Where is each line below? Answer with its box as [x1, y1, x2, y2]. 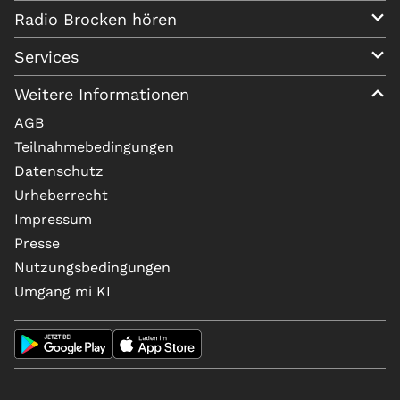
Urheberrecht [14, 186, 108, 204]
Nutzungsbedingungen [14, 258, 171, 276]
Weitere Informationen [14, 84, 189, 104]
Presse [14, 234, 60, 252]
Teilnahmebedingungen [14, 137, 174, 155]
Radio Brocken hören [14, 9, 177, 29]
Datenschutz [14, 162, 104, 179]
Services [14, 46, 79, 66]
